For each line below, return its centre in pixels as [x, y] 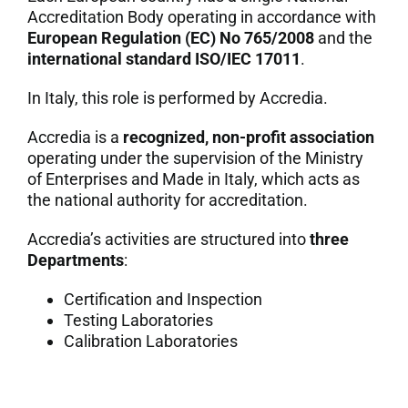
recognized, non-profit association [248, 137]
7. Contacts [63, 26]
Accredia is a [75, 137]
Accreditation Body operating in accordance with [201, 16]
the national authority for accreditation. [167, 199]
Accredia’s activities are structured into [168, 239]
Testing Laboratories [138, 320]
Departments [75, 260]
